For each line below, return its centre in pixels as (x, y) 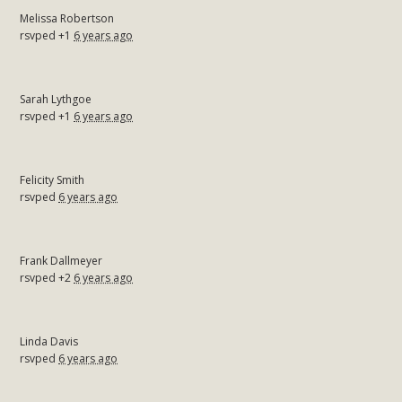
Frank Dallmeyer (61, 260)
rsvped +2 (47, 277)
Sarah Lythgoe (56, 99)
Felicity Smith (52, 179)
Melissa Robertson (67, 18)
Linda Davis (49, 341)
